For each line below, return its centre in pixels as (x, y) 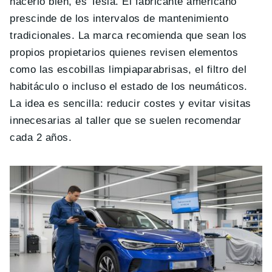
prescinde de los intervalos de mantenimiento (119, 19)
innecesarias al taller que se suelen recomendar (126, 121)
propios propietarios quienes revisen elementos (124, 53)
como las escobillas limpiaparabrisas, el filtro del (128, 70)
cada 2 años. (41, 138)
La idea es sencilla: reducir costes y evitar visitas (131, 104)
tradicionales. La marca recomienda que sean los (128, 36)
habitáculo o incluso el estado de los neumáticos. (129, 87)
